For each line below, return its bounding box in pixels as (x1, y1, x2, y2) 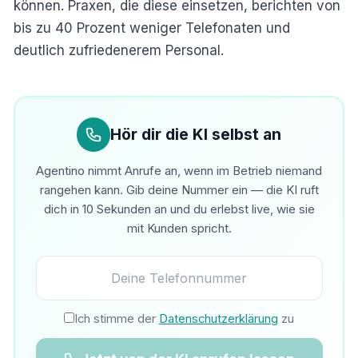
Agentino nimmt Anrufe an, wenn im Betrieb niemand (36, 163, 322, 179)
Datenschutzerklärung (159, 312, 278, 327)
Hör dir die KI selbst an (110, 124, 282, 144)
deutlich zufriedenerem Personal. (14, 42, 224, 59)
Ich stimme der (74, 312, 159, 327)
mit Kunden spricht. (126, 221, 232, 237)
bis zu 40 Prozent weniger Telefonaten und (14, 20, 290, 37)
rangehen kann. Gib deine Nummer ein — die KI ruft (39, 182, 319, 198)
